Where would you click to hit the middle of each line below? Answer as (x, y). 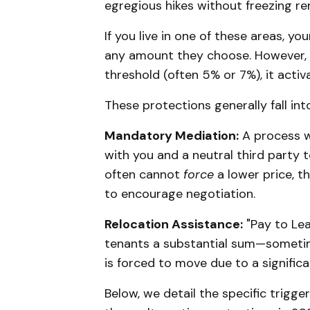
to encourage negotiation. (180, 193)
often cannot (144, 174)
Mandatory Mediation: (172, 135)
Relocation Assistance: (174, 224)
